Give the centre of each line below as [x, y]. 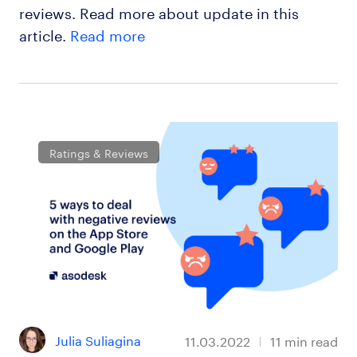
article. [44, 34]
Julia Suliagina [98, 339]
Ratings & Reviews [99, 152]
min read [312, 339]
